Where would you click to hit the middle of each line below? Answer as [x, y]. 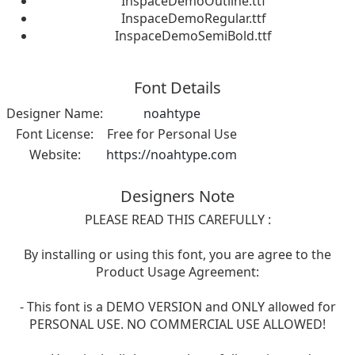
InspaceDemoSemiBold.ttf [193, 36]
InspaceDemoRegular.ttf [193, 19]
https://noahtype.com [172, 155]
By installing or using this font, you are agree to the [177, 255]
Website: [55, 155]
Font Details [177, 88]
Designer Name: [55, 114]
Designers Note [177, 197]
